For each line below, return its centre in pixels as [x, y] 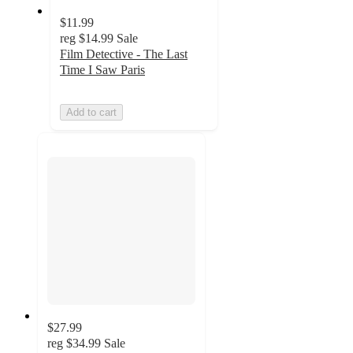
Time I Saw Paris [102, 69]
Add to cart [91, 112]
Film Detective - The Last [124, 54]
